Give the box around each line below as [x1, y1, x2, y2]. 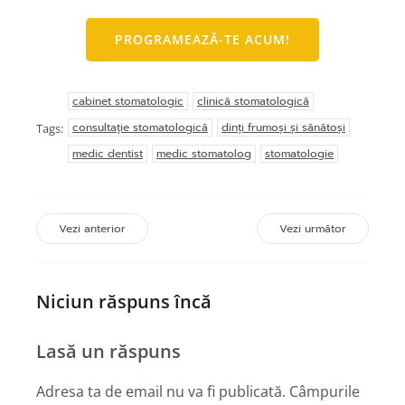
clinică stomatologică [197, 93, 309, 109]
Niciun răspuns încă [36, 288, 212, 314]
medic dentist [72, 146, 143, 162]
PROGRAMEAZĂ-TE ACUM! [115, 31, 290, 48]
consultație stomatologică [72, 119, 208, 136]
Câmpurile [289, 381, 360, 402]
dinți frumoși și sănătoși [221, 119, 345, 136]
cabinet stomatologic [72, 93, 184, 109]
